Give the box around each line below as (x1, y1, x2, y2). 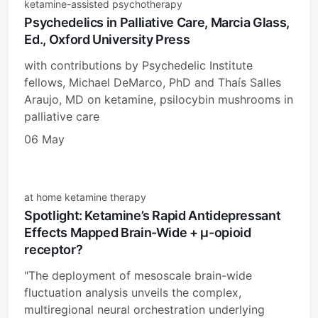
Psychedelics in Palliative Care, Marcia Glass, (24, 14, 290, 30)
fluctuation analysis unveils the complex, (24, 285, 242, 300)
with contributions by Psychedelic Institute (24, 57, 253, 72)
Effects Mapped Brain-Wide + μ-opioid (24, 224, 251, 240)
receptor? (24, 241, 83, 257)
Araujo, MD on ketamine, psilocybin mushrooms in (24, 92, 294, 106)
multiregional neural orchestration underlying (24, 302, 265, 317)
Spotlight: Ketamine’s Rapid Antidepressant (24, 207, 281, 223)
